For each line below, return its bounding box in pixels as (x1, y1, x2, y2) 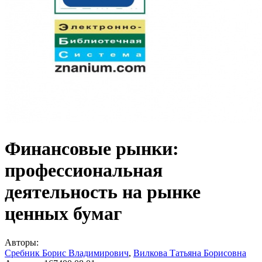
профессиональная (5, 160, 163, 181)
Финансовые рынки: (5, 138, 179, 160)
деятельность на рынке (5, 181, 201, 203)
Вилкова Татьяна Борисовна (133, 247, 246, 258)
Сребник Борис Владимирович (5, 247, 129, 258)
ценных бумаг (5, 203, 122, 225)
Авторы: (5, 237, 39, 247)
